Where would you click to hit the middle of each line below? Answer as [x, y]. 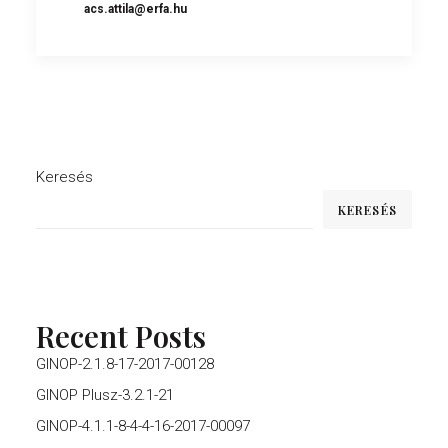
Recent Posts [121, 336]
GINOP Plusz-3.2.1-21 [105, 395]
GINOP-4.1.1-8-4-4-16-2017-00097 [143, 426]
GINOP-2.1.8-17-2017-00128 [125, 364]
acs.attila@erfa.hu [135, 9]
